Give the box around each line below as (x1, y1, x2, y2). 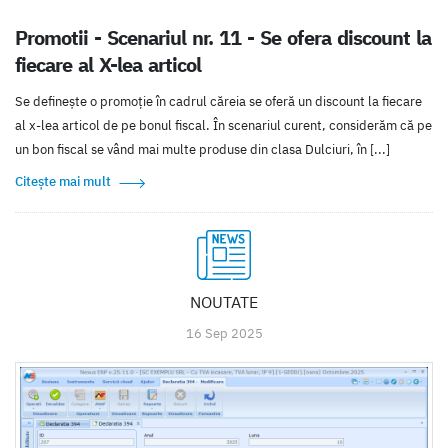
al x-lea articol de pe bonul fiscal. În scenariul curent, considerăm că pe (15, 116, 432, 134)
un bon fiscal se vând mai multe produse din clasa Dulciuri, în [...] (15, 140, 390, 158)
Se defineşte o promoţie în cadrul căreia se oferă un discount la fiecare (15, 92, 422, 110)
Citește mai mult (15, 172, 111, 190)
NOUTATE (190, 291, 258, 312)
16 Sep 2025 (185, 324, 263, 342)
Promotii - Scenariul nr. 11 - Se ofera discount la (15, 24, 431, 50)
